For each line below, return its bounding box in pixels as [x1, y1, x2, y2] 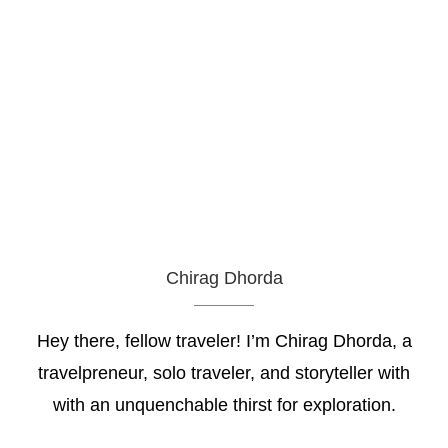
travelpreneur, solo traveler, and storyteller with [38, 362, 410, 383]
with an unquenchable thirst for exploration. [52, 394, 396, 415]
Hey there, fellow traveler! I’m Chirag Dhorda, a [36, 330, 412, 351]
